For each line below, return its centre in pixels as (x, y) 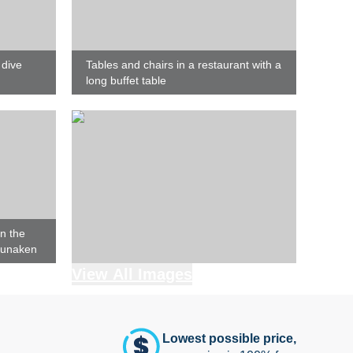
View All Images (132, 274)
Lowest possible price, (229, 338)
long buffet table (126, 80)
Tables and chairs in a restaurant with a (184, 65)
